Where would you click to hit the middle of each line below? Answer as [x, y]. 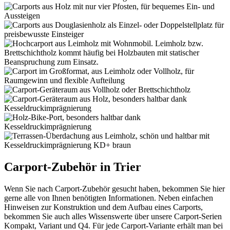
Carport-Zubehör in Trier [73, 167]
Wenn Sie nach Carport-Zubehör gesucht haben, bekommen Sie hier [114, 188]
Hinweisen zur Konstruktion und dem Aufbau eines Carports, [103, 207]
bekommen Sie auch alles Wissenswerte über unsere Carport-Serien [113, 216]
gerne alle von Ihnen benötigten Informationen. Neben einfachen [109, 198]
